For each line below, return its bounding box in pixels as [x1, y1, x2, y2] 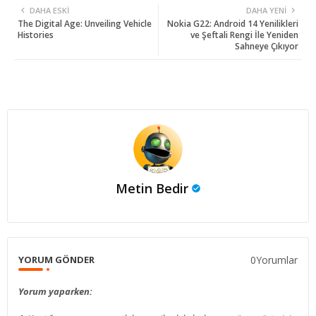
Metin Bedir [115, 180, 188, 197]
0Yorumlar [250, 253, 298, 267]
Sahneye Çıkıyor [235, 40, 298, 53]
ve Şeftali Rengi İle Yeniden [190, 29, 298, 42]
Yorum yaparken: [18, 285, 92, 298]
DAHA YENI [246, 5, 286, 16]
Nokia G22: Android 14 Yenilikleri [167, 18, 298, 30]
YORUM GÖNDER [18, 253, 95, 267]
